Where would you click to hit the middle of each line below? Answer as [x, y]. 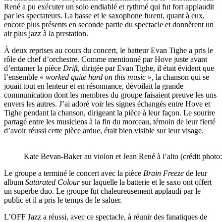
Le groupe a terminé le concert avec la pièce [74, 173]
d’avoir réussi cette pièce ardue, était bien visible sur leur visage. [104, 131]
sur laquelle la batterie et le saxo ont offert [146, 182]
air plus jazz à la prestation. [46, 34]
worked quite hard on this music [96, 77]
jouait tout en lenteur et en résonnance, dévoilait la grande [94, 86]
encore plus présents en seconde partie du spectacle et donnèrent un [109, 25]
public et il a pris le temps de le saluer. [63, 200]
